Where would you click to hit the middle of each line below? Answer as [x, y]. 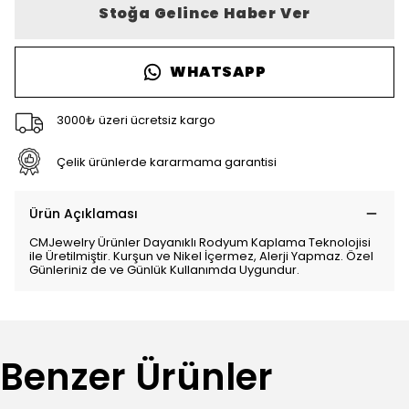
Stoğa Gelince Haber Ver [204, 13]
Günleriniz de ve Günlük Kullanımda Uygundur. [164, 270]
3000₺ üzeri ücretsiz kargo [136, 120]
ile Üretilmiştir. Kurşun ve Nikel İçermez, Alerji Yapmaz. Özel [201, 256]
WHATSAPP [218, 72]
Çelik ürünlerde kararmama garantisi [166, 162]
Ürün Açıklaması [84, 214]
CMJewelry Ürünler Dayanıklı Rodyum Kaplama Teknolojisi [200, 242]
